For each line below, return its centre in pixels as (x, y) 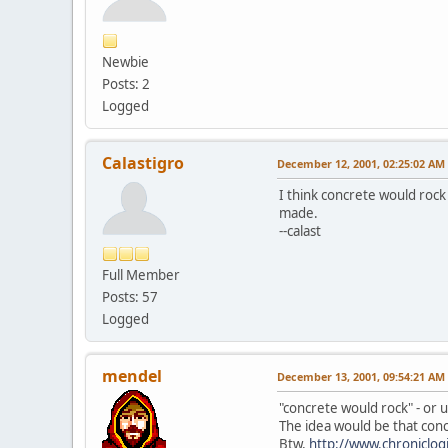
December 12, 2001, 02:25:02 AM (361, 163)
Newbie (125, 61)
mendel (132, 375)
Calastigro (143, 162)
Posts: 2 (126, 83)
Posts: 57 (130, 296)
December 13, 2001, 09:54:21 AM (361, 376)
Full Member (141, 274)
